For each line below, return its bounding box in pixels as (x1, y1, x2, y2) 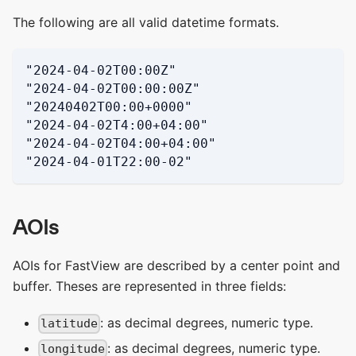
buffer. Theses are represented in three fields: (13, 278, 286, 295)
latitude (41, 316, 99, 331)
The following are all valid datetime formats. (13, 14, 279, 31)
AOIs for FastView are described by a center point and (13, 257, 340, 274)
